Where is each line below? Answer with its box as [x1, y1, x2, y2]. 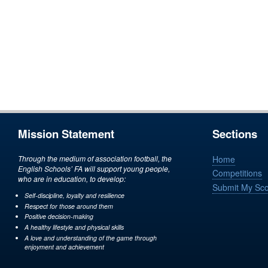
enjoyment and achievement [24, 242, 104, 251]
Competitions [212, 167, 262, 179]
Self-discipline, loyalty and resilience [24, 190, 124, 200]
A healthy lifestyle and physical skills [24, 222, 124, 232]
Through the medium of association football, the [18, 153, 172, 163]
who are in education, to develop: [18, 173, 126, 184]
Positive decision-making [24, 212, 93, 221]
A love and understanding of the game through [24, 233, 157, 242]
